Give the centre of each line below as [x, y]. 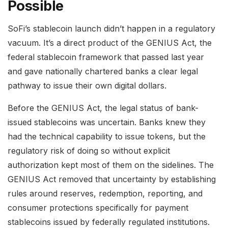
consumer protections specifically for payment [98, 208]
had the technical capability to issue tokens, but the [107, 137]
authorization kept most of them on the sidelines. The [111, 165]
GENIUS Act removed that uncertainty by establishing [112, 179]
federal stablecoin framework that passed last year [106, 57]
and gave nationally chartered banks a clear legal [103, 72]
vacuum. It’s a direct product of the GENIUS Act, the [110, 43]
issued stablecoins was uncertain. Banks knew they [107, 122]
